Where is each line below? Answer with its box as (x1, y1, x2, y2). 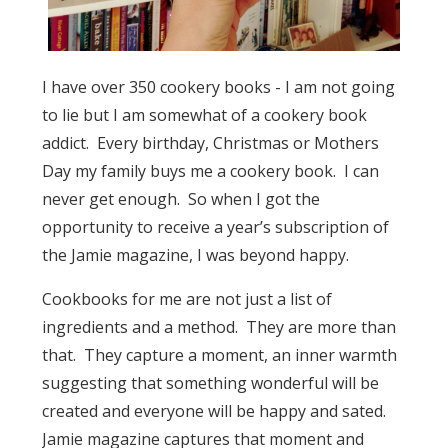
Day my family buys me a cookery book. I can (42, 160, 380, 183)
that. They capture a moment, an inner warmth (42, 344, 398, 367)
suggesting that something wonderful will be (42, 372, 380, 395)
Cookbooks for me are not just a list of (42, 288, 333, 311)
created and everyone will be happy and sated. (42, 400, 391, 423)
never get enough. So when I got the (42, 188, 321, 211)
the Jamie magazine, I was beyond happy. (42, 244, 350, 267)
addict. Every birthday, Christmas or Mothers (42, 132, 380, 155)
